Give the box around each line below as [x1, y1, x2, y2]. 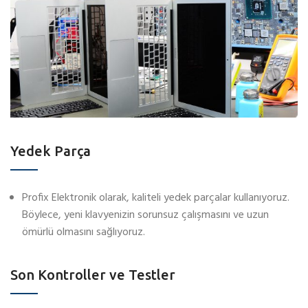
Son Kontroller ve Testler [10, 267, 175, 283]
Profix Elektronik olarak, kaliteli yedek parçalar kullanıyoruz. [22, 189, 289, 208]
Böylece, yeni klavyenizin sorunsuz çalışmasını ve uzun [22, 206, 269, 225]
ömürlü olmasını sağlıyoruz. [22, 223, 145, 242]
